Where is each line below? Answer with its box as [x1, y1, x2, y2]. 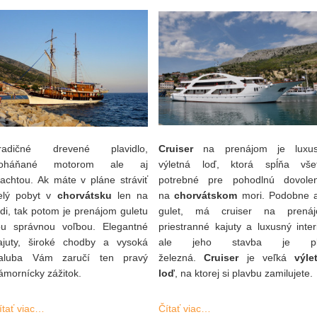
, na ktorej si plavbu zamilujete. [175, 267, 313, 279]
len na [111, 190, 149, 201]
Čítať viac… [158, 303, 211, 314]
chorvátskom [174, 190, 238, 201]
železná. [158, 252, 204, 263]
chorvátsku [57, 190, 112, 201]
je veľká [238, 252, 294, 263]
